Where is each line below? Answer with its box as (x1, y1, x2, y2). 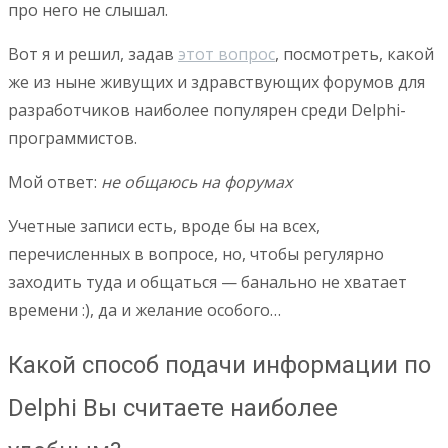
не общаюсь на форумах (101, 171, 292, 194)
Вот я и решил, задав (8, 43, 178, 66)
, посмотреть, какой (275, 43, 434, 66)
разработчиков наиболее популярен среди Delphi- (8, 99, 406, 122)
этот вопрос (178, 43, 275, 66)
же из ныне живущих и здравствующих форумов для (8, 71, 425, 94)
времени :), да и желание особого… (8, 299, 281, 322)
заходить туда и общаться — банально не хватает (8, 271, 407, 294)
